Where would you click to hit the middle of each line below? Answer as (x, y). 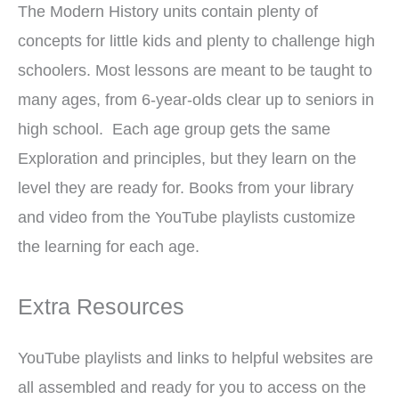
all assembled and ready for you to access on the (192, 387)
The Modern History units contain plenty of (168, 12)
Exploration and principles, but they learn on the (187, 159)
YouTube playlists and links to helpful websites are (195, 357)
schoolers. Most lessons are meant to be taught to (195, 70)
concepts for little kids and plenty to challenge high (196, 41)
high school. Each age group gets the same (174, 129)
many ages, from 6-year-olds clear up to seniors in (196, 100)
